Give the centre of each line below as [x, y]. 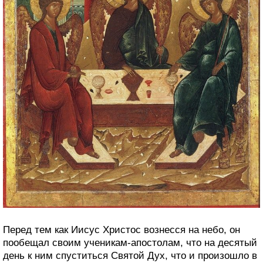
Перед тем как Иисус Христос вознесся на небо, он [122, 230]
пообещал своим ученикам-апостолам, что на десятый [130, 243]
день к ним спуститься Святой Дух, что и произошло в [130, 256]
